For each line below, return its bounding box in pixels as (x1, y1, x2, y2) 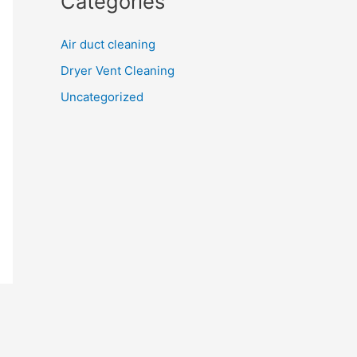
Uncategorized (61, 89, 143, 105)
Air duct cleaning (61, 36, 155, 52)
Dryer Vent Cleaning (61, 62, 175, 78)
